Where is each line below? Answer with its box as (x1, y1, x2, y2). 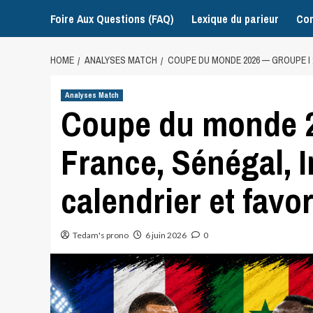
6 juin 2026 (145, 229, 187, 240)
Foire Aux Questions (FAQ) (50, 10, 174, 27)
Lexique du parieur (191, 10, 279, 27)
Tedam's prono (73, 229, 129, 240)
